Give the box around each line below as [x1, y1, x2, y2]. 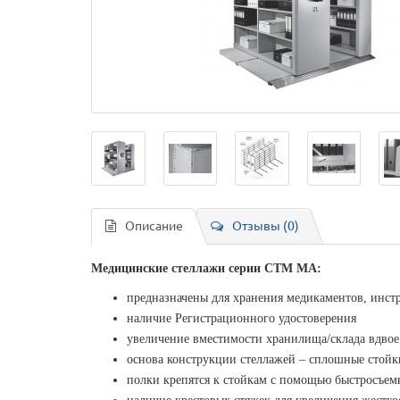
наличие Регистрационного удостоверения [127, 311, 356, 325]
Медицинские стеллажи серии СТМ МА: [91, 261, 321, 275]
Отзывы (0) [232, 218, 299, 233]
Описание [125, 218, 183, 233]
